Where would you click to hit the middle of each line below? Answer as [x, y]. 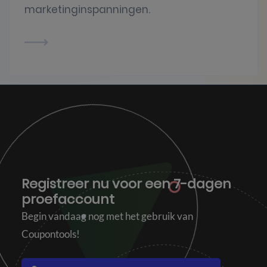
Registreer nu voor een [97, 184]
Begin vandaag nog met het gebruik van [107, 216]
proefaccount [68, 200]
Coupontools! [51, 234]
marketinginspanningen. [87, 10]
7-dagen [202, 184]
